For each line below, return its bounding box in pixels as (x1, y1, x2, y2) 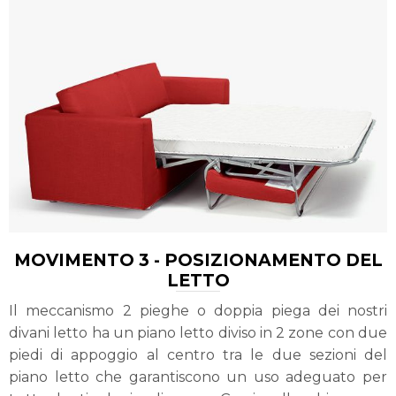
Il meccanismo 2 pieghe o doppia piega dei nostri (9, 301, 387, 319)
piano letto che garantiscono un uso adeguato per (9, 368, 387, 385)
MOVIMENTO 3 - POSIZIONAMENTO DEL (13, 248, 383, 270)
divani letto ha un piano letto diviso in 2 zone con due (9, 324, 387, 341)
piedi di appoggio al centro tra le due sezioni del (9, 346, 387, 363)
